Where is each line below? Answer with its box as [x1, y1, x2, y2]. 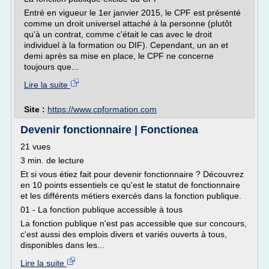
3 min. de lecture [20, 156, 84, 165]
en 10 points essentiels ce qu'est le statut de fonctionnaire [20, 180, 240, 190]
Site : [24, 104, 47, 114]
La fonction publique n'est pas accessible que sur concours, [20, 219, 247, 228]
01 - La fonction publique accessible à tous [20, 205, 183, 214]
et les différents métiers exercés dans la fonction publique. [20, 191, 241, 201]
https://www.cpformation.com [47, 104, 157, 114]
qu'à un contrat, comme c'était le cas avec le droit [24, 29, 212, 39]
